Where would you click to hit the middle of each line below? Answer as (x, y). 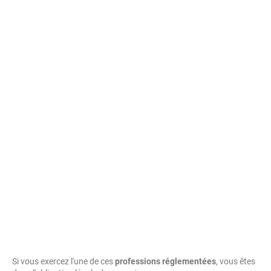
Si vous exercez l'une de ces (64, 261)
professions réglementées (165, 261)
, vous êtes (236, 261)
